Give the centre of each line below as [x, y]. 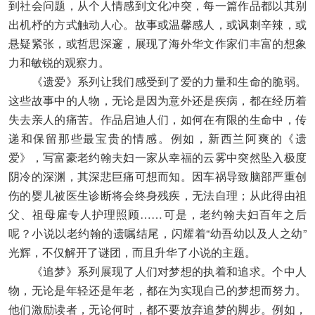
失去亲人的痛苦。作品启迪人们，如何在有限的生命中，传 [157, 119]
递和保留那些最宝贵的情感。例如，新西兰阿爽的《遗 [157, 138]
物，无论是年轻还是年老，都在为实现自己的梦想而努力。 [157, 290]
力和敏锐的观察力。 [59, 62]
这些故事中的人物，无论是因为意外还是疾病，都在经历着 [157, 100]
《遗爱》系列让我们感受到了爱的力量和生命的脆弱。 [157, 81]
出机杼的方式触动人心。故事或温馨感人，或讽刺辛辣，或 [157, 24]
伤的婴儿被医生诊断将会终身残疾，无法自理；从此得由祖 [157, 195]
